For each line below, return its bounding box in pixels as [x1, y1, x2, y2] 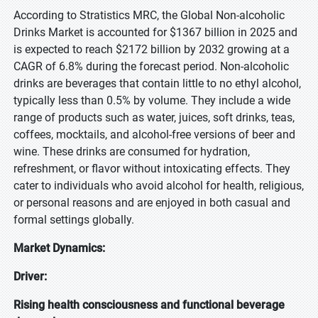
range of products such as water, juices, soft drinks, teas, [13, 111, 295, 124]
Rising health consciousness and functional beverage [13, 298, 285, 312]
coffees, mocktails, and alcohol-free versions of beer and [13, 128, 295, 141]
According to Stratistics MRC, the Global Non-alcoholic [13, 9, 285, 22]
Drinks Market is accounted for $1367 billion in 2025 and [13, 26, 297, 39]
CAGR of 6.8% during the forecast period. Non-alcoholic [13, 60, 289, 73]
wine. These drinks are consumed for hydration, [13, 145, 250, 158]
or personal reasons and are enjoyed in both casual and [13, 196, 290, 209]
